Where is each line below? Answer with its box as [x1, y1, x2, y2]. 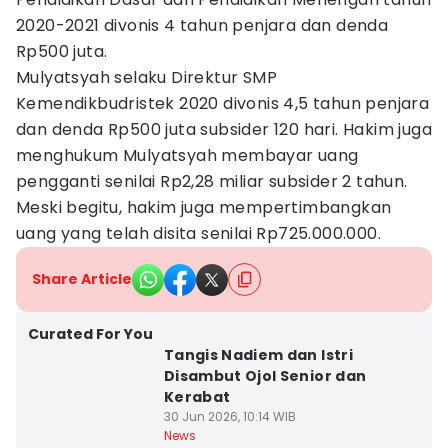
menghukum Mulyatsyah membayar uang [16, 144, 359, 167]
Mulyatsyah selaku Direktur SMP [16, 66, 277, 89]
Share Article [32, 269, 132, 289]
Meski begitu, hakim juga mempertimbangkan [16, 196, 392, 219]
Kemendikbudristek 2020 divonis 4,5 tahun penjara [16, 92, 430, 115]
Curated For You [28, 324, 153, 344]
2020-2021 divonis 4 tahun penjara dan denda [16, 14, 389, 37]
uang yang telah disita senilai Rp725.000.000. [16, 222, 381, 245]
